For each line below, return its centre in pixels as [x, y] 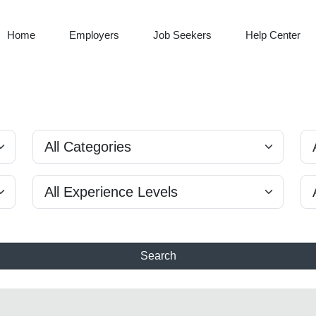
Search [158, 256]
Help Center [273, 35]
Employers [94, 35]
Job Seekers [182, 35]
